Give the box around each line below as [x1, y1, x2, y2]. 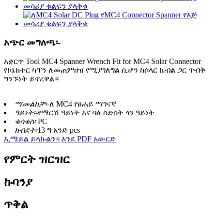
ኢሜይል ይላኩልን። [4, 134, 60, 143]
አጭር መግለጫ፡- [4, 37, 61, 47]
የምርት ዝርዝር [4, 153, 70, 166]
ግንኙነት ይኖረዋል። [4, 74, 59, 83]
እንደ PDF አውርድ [62, 134, 116, 143]
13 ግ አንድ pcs [37, 125, 80, 134]
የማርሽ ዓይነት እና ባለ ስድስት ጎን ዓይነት [38, 108, 155, 117]
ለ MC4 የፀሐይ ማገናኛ [49, 99, 116, 108]
